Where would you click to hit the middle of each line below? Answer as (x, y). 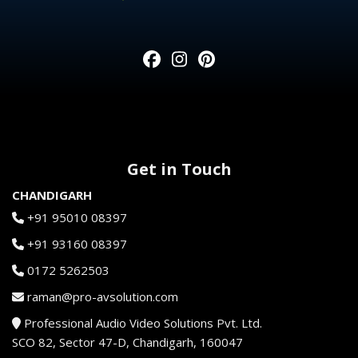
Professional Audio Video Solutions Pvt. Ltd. (142, 323)
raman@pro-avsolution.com (103, 296)
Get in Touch (179, 169)
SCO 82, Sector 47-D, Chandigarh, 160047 (127, 342)
